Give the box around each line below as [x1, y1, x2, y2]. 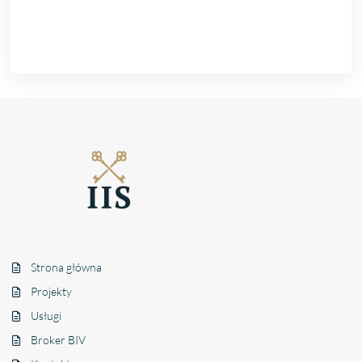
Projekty [31, 284, 73, 298]
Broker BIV [31, 332, 86, 347]
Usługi [31, 308, 62, 322]
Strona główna [31, 259, 103, 274]
